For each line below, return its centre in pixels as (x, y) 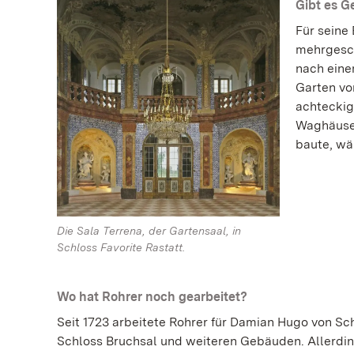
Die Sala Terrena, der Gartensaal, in (149, 231)
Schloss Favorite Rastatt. (121, 248)
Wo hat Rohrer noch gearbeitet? (152, 297)
